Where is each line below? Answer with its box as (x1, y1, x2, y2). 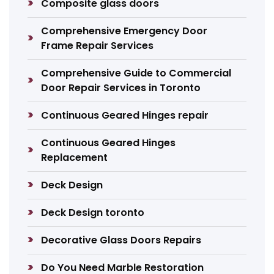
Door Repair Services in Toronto (41, 81, 201, 95)
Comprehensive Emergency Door (41, 24, 208, 38)
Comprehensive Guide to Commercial (41, 66, 232, 80)
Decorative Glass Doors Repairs (41, 233, 202, 247)
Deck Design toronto (41, 206, 145, 220)
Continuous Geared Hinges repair (41, 108, 209, 122)
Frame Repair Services (41, 39, 154, 53)
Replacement (41, 150, 108, 165)
